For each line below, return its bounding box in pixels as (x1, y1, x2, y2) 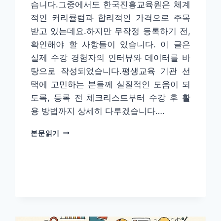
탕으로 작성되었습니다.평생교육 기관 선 (31, 66, 190, 76)
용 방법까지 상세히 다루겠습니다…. (31, 106, 165, 116)
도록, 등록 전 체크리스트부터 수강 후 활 (31, 92, 190, 103)
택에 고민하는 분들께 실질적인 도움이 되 (31, 79, 190, 89)
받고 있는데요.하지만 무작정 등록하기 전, (31, 26, 190, 36)
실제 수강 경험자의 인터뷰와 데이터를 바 (31, 52, 190, 63)
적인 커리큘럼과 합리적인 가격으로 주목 (31, 12, 190, 23)
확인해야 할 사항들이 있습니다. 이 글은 (31, 39, 190, 49)
